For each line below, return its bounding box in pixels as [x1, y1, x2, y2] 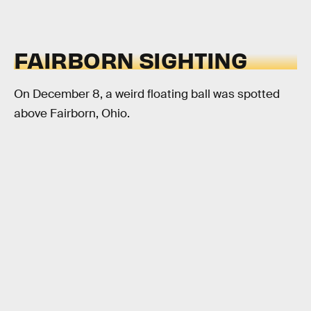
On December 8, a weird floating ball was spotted [14, 86, 280, 101]
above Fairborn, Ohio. [14, 106, 130, 121]
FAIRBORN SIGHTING [14, 45, 248, 74]
